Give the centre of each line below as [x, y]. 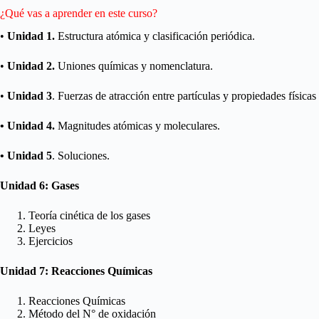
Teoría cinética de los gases [89, 216]
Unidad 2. [31, 66]
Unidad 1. [30, 36]
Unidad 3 [28, 96]
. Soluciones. [81, 156]
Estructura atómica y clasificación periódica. [155, 36]
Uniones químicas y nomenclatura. [134, 66]
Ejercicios [51, 241]
